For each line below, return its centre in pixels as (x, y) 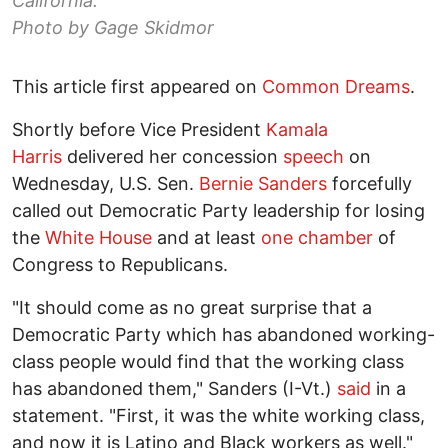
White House (98, 238)
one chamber (317, 238)
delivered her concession (172, 157)
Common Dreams (336, 87)
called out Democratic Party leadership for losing (218, 211)
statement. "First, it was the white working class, (218, 416)
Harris (37, 157)
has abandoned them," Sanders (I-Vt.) (174, 389)
